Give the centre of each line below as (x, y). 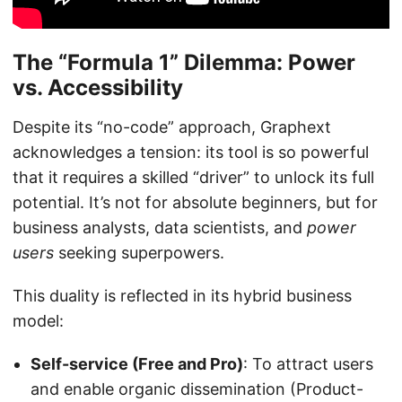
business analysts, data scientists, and (160, 228)
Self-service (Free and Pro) (137, 364)
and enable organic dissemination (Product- (197, 389)
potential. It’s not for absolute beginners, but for (195, 203)
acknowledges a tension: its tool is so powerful (191, 153)
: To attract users (308, 364)
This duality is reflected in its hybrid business (182, 296)
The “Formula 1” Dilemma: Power (184, 63)
